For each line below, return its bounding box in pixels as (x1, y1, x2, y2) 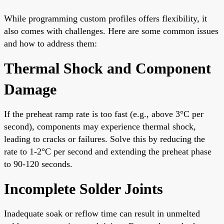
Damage (4, 80, 56, 97)
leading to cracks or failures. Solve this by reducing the (4, 133, 205, 144)
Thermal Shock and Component (4, 59, 211, 76)
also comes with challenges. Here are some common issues (4, 25, 218, 36)
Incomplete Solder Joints (4, 180, 163, 197)
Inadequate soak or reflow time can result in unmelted (4, 208, 200, 218)
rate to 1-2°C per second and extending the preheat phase (4, 146, 211, 156)
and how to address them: (4, 38, 97, 48)
